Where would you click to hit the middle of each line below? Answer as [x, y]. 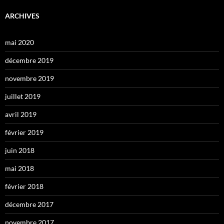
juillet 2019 [23, 96]
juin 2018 [20, 150]
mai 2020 [19, 42]
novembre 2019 [29, 78]
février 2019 [24, 132]
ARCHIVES [22, 16]
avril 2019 [21, 114]
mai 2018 [19, 168]
